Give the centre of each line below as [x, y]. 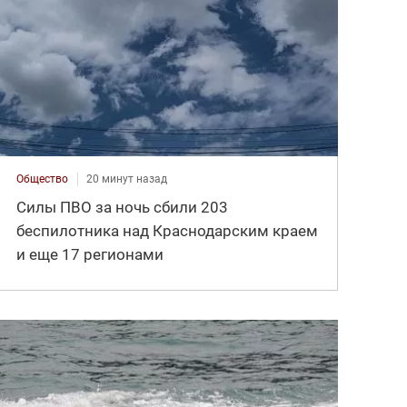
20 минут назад [127, 179]
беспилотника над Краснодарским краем [168, 231]
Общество [43, 179]
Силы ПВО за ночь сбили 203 [123, 208]
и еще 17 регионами [90, 255]
